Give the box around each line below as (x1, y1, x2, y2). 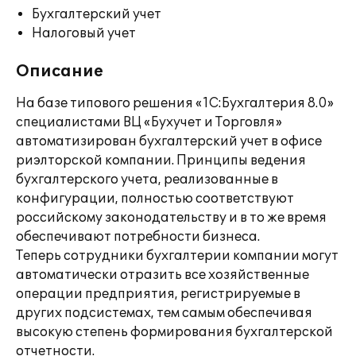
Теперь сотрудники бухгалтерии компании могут (16, 248, 339, 264)
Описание (16, 62, 103, 81)
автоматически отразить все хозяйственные (16, 267, 309, 283)
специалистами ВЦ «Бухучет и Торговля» (16, 114, 282, 130)
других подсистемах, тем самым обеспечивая (16, 305, 312, 321)
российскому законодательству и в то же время (16, 210, 327, 226)
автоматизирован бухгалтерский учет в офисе (16, 133, 322, 149)
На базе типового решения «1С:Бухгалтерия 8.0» (16, 95, 334, 111)
